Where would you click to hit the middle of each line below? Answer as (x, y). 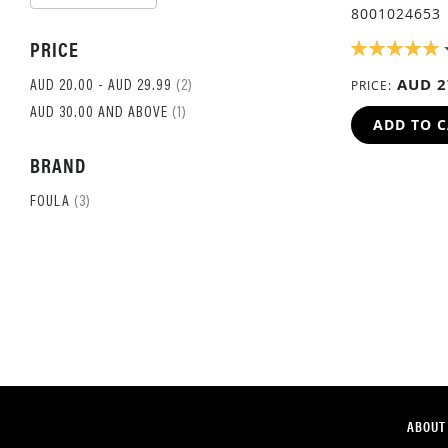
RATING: (380, 45)
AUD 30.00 (62, 113)
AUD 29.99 (140, 86)
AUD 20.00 (62, 86)
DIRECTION (220, 21)
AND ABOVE (133, 113)
